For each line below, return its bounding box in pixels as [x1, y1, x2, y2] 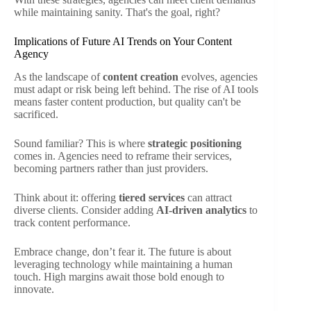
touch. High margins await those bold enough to [14, 270, 224, 283]
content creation [103, 70, 178, 83]
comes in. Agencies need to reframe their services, [14, 149, 232, 162]
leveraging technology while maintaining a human [14, 258, 233, 270]
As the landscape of [14, 70, 103, 83]
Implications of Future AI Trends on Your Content [14, 35, 232, 47]
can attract [185, 191, 232, 203]
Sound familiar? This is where [14, 137, 148, 149]
